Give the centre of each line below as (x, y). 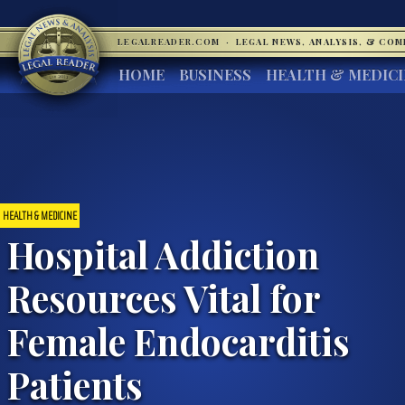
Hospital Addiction (163, 254)
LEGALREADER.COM (170, 42)
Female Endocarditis (179, 340)
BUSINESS (215, 75)
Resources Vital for (164, 297)
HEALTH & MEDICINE (40, 215)
